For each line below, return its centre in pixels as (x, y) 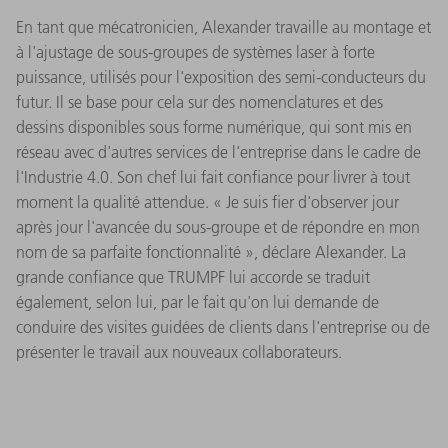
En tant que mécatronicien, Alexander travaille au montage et (223, 26)
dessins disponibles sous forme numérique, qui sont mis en (214, 126)
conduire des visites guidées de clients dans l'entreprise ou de (223, 326)
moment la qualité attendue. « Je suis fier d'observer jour (207, 201)
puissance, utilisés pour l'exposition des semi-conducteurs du (221, 76)
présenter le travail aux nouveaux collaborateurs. (179, 351)
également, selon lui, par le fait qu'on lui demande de (197, 301)
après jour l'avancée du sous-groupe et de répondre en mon (218, 226)
